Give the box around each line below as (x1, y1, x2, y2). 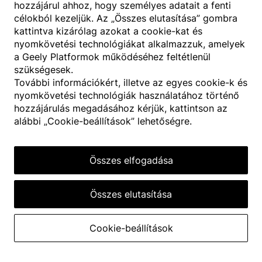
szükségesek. (14, 64, 73, 75)
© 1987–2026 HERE (191, 254, 248, 261)
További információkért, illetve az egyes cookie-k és (14, 77, 247, 88)
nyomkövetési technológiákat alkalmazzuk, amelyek (14, 38, 245, 50)
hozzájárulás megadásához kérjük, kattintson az (14, 102, 227, 114)
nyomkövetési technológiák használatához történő (14, 89, 239, 101)
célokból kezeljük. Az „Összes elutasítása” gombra (14, 12, 237, 24)
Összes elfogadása (89, 154, 173, 166)
